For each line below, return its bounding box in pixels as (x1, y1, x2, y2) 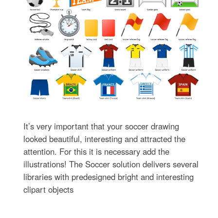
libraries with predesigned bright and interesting (23, 170, 194, 182)
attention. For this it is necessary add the (23, 145, 170, 157)
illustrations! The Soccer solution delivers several (23, 158, 199, 170)
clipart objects (23, 183, 74, 195)
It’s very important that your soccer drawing (23, 120, 180, 132)
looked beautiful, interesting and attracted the (23, 132, 186, 145)
